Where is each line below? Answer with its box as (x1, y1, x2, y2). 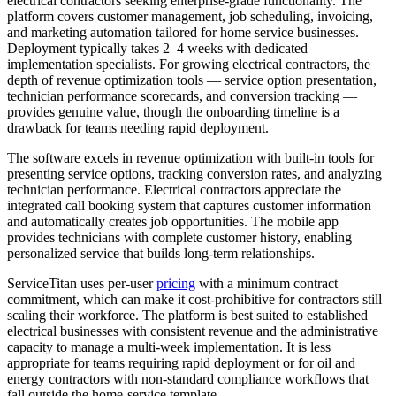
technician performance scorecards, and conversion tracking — (7, 88, 357, 104)
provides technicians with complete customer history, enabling (7, 230, 352, 246)
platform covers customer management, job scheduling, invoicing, (7, 9, 373, 25)
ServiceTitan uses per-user (7, 276, 156, 292)
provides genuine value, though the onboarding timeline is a (7, 104, 339, 120)
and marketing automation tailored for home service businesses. (7, 25, 359, 41)
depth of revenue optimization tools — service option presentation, (7, 72, 377, 88)
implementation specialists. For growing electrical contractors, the (7, 57, 370, 72)
